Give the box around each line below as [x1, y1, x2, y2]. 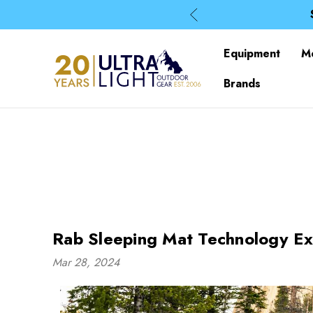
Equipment [224, 45, 280, 61]
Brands [224, 75, 261, 92]
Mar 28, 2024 [52, 254, 119, 270]
